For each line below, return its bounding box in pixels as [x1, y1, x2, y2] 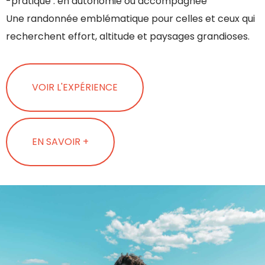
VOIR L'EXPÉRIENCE [32, 80, 118, 94]
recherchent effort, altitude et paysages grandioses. [6, 29, 250, 43]
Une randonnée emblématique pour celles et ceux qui [6, 11, 255, 25]
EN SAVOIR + [32, 134, 89, 148]
